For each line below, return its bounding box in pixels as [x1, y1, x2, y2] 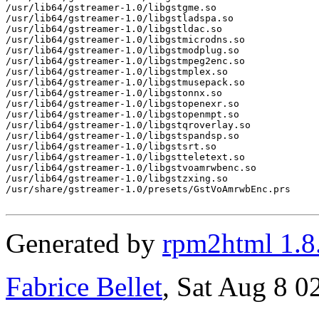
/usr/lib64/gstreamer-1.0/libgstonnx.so [6, 87, 222, 98]
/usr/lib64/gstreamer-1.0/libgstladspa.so [6, 12, 234, 23]
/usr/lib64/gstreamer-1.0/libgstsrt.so [6, 140, 216, 152]
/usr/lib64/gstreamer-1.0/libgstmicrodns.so [6, 33, 245, 45]
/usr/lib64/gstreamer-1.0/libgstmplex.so [6, 66, 228, 77]
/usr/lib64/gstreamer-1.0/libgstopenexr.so [6, 98, 239, 109]
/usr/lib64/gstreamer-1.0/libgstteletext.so [6, 151, 245, 162]
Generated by [6, 227, 162, 258]
